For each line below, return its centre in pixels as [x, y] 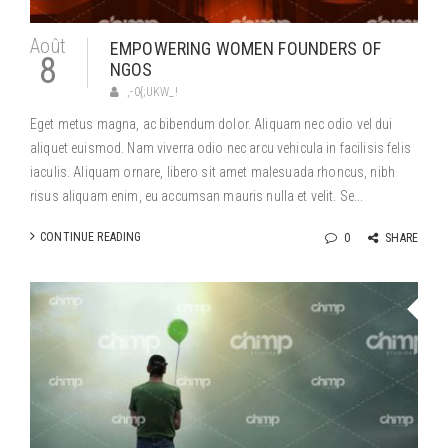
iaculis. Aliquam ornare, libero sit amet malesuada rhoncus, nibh [212, 172]
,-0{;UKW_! [152, 92]
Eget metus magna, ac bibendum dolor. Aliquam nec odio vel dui [211, 124]
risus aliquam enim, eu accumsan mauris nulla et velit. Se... [197, 196]
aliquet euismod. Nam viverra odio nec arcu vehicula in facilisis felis [220, 148]
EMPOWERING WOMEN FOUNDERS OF [245, 48]
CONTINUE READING [91, 237]
